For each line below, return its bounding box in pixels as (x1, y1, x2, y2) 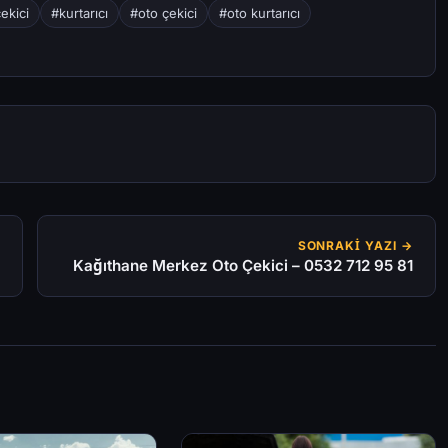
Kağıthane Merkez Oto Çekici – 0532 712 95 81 (73, 256, 413, 276)
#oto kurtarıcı (219, 5, 300, 22)
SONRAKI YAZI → (297, 238, 413, 254)
